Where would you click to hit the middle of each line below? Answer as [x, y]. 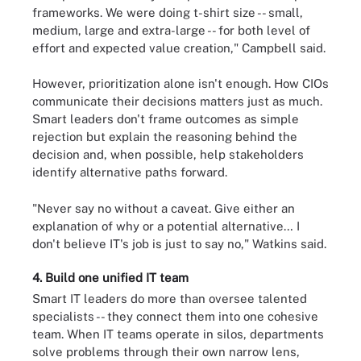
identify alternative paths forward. [130, 172]
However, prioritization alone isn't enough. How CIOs [180, 83]
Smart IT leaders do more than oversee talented [170, 299]
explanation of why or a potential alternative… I [166, 226]
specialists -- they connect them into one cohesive [175, 316]
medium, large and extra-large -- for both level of [171, 30]
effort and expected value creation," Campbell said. [179, 48]
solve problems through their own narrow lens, [166, 352]
